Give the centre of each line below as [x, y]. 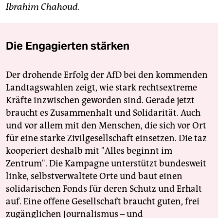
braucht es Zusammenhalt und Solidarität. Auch [103, 113]
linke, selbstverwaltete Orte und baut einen [94, 176]
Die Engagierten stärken [68, 46]
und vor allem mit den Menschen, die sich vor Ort [106, 126]
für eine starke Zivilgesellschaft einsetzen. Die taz [106, 138]
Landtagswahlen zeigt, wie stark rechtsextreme [101, 88]
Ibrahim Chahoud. [43, 7]
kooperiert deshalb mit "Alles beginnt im [89, 151]
